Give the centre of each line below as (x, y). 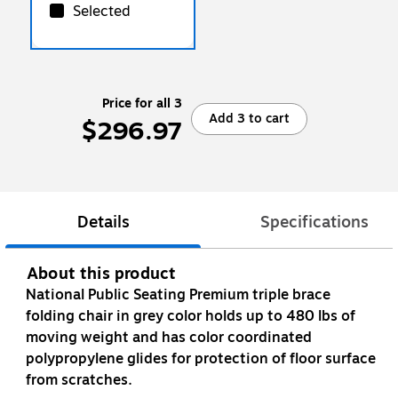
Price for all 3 (142, 103)
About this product (102, 274)
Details (103, 223)
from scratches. (79, 381)
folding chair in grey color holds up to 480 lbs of (191, 317)
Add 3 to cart (249, 118)
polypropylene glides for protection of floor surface (201, 359)
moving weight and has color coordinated (169, 338)
